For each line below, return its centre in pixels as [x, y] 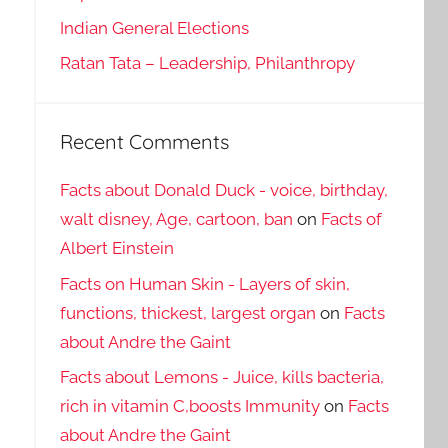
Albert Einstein [116, 247]
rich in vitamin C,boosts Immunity [189, 406]
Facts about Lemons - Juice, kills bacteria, [221, 377]
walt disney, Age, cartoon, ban [176, 218]
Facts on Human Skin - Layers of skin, [204, 283]
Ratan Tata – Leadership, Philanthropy [207, 63]
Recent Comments [144, 142]
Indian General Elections [154, 27]
